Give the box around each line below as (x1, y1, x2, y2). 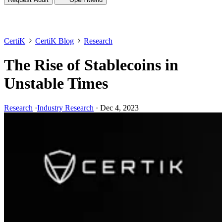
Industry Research (37, 103, 94, 112)
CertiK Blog (35, 37, 74, 45)
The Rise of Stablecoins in (4, 56, 178, 74)
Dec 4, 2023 (100, 103, 139, 112)
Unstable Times (4, 74, 108, 93)
